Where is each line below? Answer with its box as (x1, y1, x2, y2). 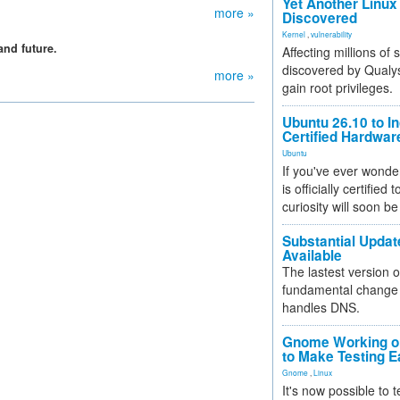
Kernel (282, 29, 305, 39)
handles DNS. (282, 298, 360, 316)
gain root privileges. (282, 79, 393, 96)
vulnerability (311, 29, 352, 39)
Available (282, 246, 342, 265)
